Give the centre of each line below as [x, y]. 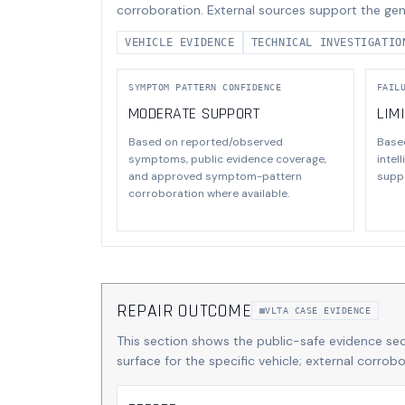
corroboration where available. [209, 193]
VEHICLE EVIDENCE [180, 42]
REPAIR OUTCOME [184, 311]
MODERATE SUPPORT [194, 113]
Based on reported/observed [206, 141]
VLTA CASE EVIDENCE [318, 311]
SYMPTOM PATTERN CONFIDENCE [205, 87]
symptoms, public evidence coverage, [227, 159]
